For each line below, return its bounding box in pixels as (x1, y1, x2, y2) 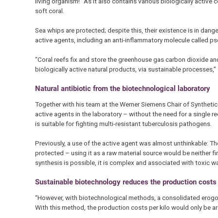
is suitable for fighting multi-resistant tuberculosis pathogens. (35, 120, 212, 128)
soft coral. (35, 6, 64, 15)
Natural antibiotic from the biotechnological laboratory (35, 84, 210, 93)
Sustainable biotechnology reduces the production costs (35, 177, 217, 186)
